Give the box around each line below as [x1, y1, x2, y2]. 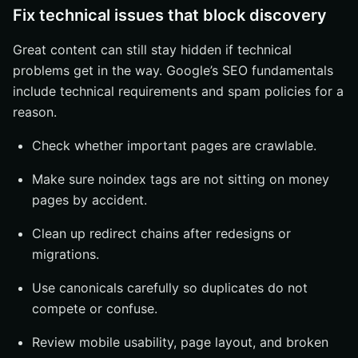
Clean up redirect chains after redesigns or [32, 225, 291, 241]
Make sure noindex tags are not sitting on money [32, 171, 329, 187]
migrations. [32, 246, 99, 262]
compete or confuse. [32, 300, 157, 316]
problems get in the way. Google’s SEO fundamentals [13, 62, 333, 78]
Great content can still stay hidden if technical [13, 42, 292, 58]
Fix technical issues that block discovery [13, 6, 327, 25]
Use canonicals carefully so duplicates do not [32, 280, 308, 296]
